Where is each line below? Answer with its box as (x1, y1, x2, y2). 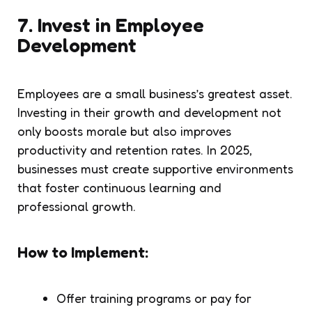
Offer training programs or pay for (56, 290, 251, 306)
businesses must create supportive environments (17, 160, 293, 176)
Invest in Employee (38, 13, 204, 37)
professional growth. (17, 198, 136, 214)
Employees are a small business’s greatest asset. (17, 85, 292, 101)
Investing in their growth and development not (17, 104, 281, 120)
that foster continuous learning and (17, 179, 221, 195)
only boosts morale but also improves (17, 123, 231, 139)
